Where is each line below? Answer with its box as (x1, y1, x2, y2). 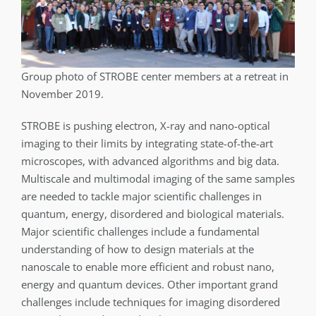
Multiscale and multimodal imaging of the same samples (21, 171, 295, 186)
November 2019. (21, 87, 104, 102)
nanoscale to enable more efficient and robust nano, (21, 260, 274, 274)
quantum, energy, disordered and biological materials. (21, 207, 284, 221)
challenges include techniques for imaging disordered (21, 295, 280, 310)
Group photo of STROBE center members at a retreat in (21, 69, 288, 84)
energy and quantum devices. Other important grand (21, 277, 278, 292)
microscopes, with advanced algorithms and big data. (21, 154, 279, 169)
